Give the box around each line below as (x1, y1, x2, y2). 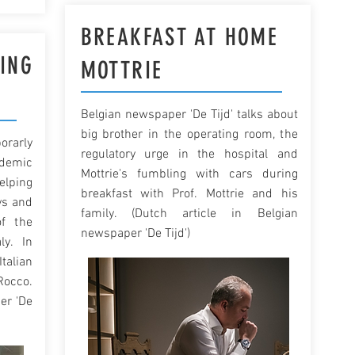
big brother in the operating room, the (80, 127, 298, 143)
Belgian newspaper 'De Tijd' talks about (80, 107, 298, 123)
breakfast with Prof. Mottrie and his (80, 186, 298, 202)
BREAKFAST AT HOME (80, 23, 279, 52)
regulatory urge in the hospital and (80, 147, 298, 162)
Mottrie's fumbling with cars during (80, 166, 298, 182)
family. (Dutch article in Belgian (80, 206, 298, 222)
